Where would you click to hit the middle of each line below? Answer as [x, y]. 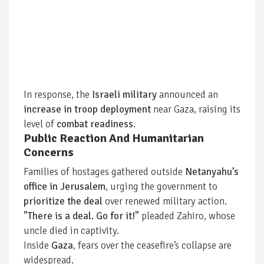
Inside [37, 245]
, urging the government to [161, 186]
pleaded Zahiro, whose [187, 216]
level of [40, 124]
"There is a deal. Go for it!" [81, 216]
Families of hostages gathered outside [104, 171]
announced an [187, 94]
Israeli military [124, 94]
